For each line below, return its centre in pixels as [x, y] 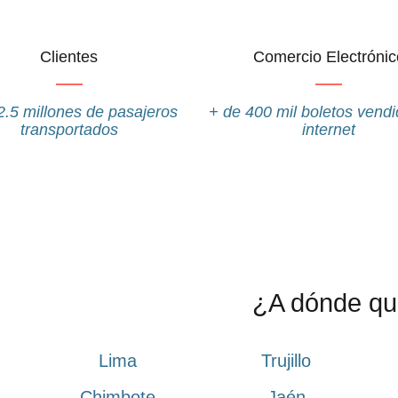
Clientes [69, 56]
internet [329, 129]
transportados [69, 129]
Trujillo [286, 361]
